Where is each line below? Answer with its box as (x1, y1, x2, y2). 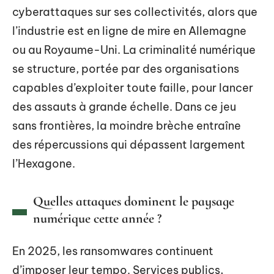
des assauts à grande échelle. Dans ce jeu (12, 100, 236, 114)
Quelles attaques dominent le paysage (33, 193, 234, 209)
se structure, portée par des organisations (12, 62, 239, 76)
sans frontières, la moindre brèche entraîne (12, 119, 241, 133)
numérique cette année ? (33, 210, 161, 226)
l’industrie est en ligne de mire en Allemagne (12, 24, 246, 38)
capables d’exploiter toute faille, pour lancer (12, 81, 253, 95)
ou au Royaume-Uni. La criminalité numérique (12, 43, 256, 57)
